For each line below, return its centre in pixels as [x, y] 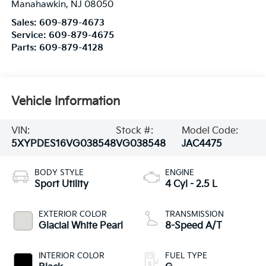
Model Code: [210, 131]
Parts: [25, 47]
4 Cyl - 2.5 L [191, 184]
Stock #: [134, 131]
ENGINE [180, 172]
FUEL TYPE [186, 256]
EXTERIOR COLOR [72, 214]
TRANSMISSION [194, 214]
